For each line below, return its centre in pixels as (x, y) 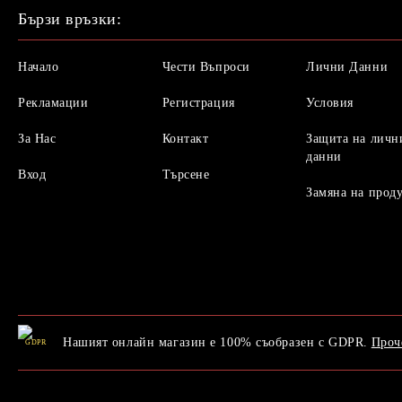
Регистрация (198, 102)
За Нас (37, 138)
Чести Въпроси (206, 66)
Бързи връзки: (70, 18)
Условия (330, 102)
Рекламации (53, 102)
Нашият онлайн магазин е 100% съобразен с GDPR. (215, 342)
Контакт (185, 138)
